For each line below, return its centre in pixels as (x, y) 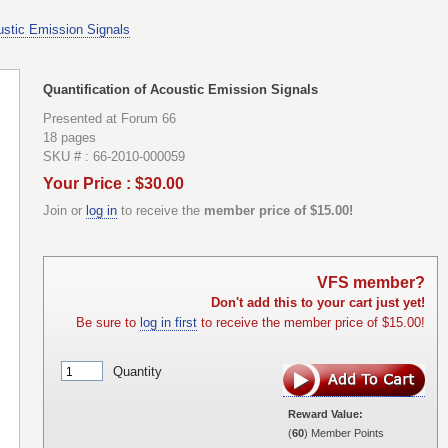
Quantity (137, 371)
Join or (64, 211)
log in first (168, 323)
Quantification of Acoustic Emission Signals (180, 89)
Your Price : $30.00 (113, 183)
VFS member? (371, 283)
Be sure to (108, 323)
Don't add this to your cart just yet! (318, 303)
